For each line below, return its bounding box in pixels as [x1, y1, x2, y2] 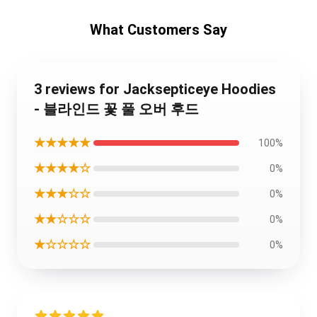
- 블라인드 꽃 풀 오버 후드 [34, 100, 199, 117]
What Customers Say [90, 21, 227, 38]
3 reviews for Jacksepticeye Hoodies [34, 81, 276, 98]
